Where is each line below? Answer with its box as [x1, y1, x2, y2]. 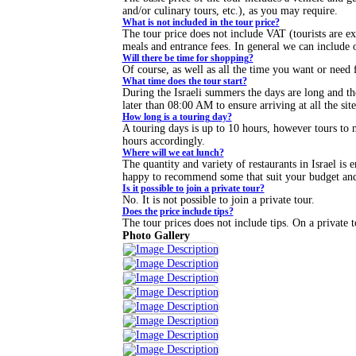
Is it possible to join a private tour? [122, 184, 265, 194]
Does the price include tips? [122, 207, 234, 217]
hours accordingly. [122, 135, 205, 147]
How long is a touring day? [122, 112, 232, 122]
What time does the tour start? [122, 76, 247, 87]
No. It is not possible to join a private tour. [122, 194, 315, 206]
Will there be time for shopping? [122, 53, 253, 64]
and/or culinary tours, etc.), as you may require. [122, 5, 338, 17]
